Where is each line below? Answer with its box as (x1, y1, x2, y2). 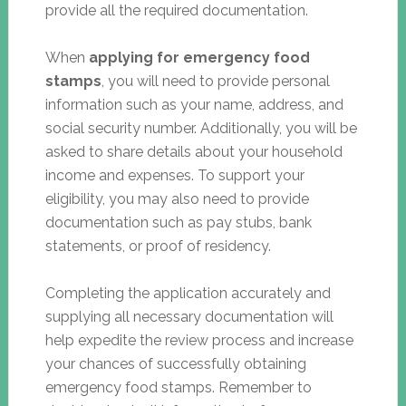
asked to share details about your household (44, 142, 343, 160)
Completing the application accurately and (44, 284, 331, 302)
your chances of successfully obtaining (44, 354, 306, 372)
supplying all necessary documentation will (44, 307, 333, 325)
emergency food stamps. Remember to (44, 378, 312, 396)
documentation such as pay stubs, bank (44, 213, 312, 231)
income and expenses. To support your (44, 166, 304, 184)
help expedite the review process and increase (44, 331, 353, 349)
